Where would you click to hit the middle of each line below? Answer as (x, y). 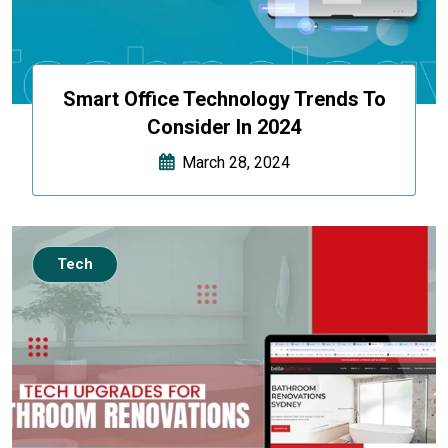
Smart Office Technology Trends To (224, 99)
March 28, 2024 (231, 163)
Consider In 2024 (224, 127)
